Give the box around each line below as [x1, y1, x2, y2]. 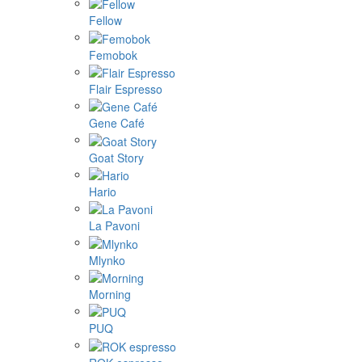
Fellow [89, 12, 122, 29]
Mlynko [89, 251, 125, 268]
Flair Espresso [89, 80, 162, 97]
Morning [89, 285, 131, 302]
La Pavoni [89, 217, 140, 234]
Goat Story [89, 149, 144, 166]
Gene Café [89, 115, 145, 132]
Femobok [89, 46, 137, 63]
